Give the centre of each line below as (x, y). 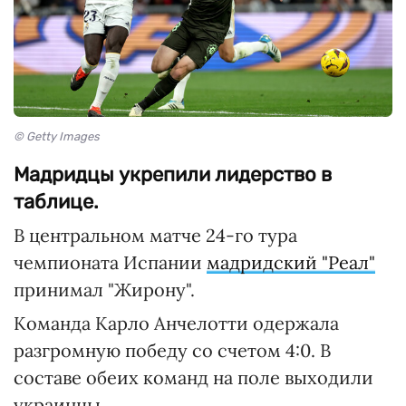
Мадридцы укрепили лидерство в (173, 175)
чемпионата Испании (110, 263)
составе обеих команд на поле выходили (193, 378)
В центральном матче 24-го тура (155, 236)
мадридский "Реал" (291, 263)
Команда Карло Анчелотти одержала (176, 324)
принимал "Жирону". (104, 290)
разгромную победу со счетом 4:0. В (172, 351)
